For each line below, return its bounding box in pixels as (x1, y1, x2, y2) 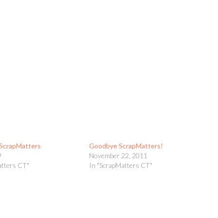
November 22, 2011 (89, 151, 147, 160)
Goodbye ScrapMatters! (89, 142, 163, 150)
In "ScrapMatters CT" (89, 161, 152, 169)
